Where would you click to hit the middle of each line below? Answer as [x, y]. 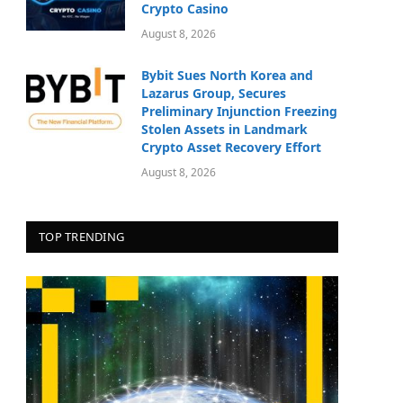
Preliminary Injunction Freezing [239, 112]
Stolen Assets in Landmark [224, 130]
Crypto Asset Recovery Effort [231, 148]
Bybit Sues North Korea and [227, 76]
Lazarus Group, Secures [214, 94]
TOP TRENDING [82, 237]
